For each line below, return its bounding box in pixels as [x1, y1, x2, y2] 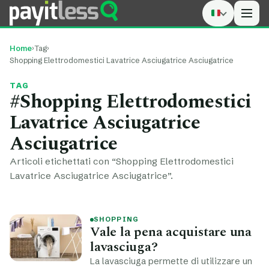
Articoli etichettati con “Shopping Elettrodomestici [10, 156, 234, 167]
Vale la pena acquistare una [90, 222, 252, 242]
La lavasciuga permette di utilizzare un [90, 256, 252, 267]
